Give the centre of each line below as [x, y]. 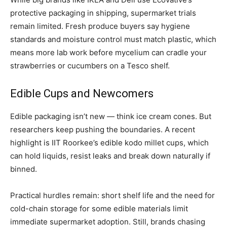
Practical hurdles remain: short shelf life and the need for [112, 196]
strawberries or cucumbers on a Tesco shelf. [90, 66]
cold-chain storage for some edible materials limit [99, 209]
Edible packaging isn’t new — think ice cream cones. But [111, 117]
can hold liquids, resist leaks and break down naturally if [110, 156]
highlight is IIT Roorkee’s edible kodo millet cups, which [109, 143]
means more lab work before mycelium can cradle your [108, 53]
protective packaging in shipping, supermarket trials [103, 13]
